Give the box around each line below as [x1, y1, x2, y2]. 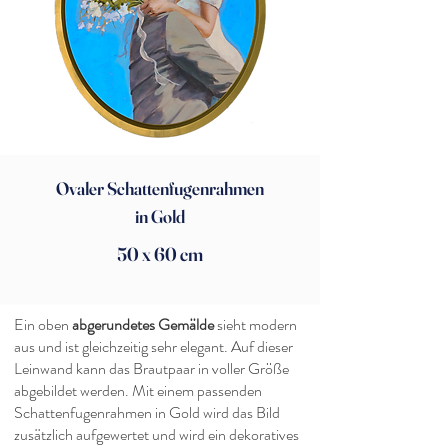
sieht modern [214, 313, 297, 336]
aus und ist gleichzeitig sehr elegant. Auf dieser [14, 335, 293, 358]
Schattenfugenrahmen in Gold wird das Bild [14, 401, 280, 424]
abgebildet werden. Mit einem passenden [14, 379, 262, 402]
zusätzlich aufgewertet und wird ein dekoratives [14, 423, 299, 446]
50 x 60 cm [117, 242, 203, 266]
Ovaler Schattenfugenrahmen [56, 177, 264, 200]
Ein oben [14, 313, 72, 336]
